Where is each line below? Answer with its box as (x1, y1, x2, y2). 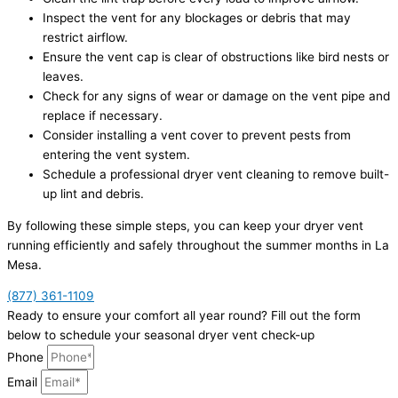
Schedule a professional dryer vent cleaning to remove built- (43, 166, 389, 181)
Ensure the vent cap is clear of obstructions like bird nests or (43, 49, 389, 64)
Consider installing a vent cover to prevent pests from (43, 127, 351, 142)
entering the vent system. (43, 147, 190, 162)
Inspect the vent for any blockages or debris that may (43, 10, 351, 25)
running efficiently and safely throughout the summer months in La (7, 237, 389, 252)
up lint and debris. (43, 186, 144, 201)
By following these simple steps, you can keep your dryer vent (7, 218, 363, 233)
